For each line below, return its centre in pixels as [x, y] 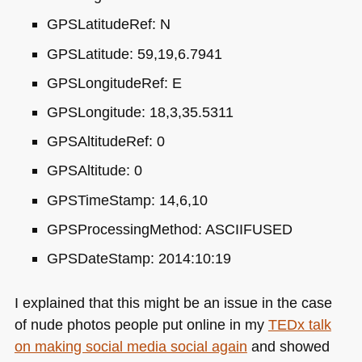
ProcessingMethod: [141, 229]
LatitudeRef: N [124, 24]
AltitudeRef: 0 [121, 141]
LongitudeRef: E [129, 82]
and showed [288, 346]
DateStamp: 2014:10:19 [154, 258]
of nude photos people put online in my [141, 324]
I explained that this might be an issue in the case [173, 302]
